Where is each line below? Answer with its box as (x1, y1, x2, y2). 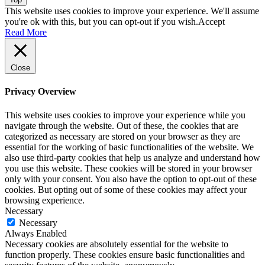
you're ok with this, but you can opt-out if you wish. (5, 17, 198, 27)
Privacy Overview (5, 86, 76, 97)
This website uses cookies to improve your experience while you (5, 109, 245, 120)
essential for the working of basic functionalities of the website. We (5, 141, 254, 152)
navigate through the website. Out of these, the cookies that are (5, 120, 238, 131)
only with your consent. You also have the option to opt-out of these (5, 173, 257, 184)
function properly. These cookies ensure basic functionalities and (5, 249, 245, 260)
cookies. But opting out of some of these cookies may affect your (5, 184, 247, 195)
